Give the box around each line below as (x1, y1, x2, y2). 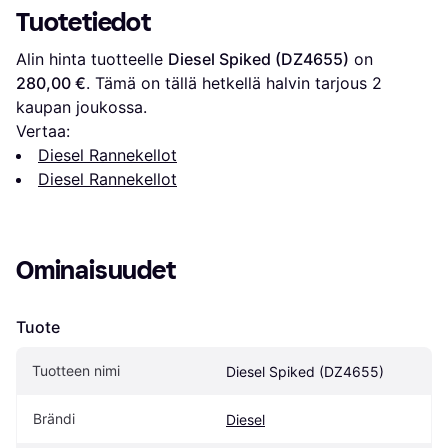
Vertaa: (16, 120, 70, 141)
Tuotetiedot (16, 6, 151, 38)
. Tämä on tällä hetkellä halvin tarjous (86, 72, 372, 93)
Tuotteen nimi (32, 361, 120, 379)
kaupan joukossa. (16, 96, 147, 117)
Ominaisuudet (16, 254, 176, 286)
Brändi (33, 409, 75, 427)
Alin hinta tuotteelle (16, 48, 168, 69)
